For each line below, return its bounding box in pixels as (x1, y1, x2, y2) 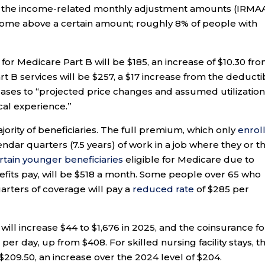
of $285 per (194, 183, 250, 195)
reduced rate (132, 183, 195, 195)
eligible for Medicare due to (123, 154, 255, 166)
